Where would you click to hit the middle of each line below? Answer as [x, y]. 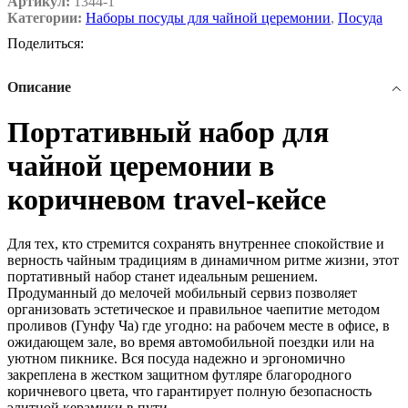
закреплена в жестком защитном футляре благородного [179, 375]
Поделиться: [46, 44]
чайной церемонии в [141, 165]
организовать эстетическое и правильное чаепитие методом [194, 310]
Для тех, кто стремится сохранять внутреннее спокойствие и [196, 244]
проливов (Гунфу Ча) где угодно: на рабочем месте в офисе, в [199, 326]
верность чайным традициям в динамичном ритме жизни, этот [203, 260]
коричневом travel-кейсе [167, 199]
